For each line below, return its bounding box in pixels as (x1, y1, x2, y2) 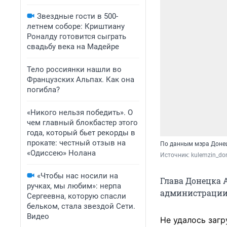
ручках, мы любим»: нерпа (27, 181, 121, 191)
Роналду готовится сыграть (27, 32, 126, 41)
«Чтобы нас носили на (37, 171, 118, 180)
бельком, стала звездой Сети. (27, 202, 135, 211)
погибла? (27, 85, 60, 94)
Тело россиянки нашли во (27, 65, 122, 74)
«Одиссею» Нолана (27, 148, 96, 158)
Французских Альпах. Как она (27, 75, 134, 84)
